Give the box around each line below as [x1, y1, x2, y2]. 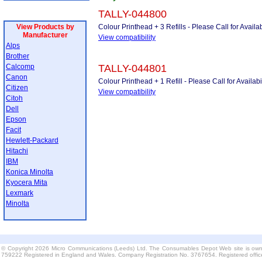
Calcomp [6, 63, 35, 71]
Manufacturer [22, 31, 68, 39]
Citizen [6, 84, 28, 92]
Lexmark [6, 189, 33, 197]
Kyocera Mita [6, 178, 47, 187]
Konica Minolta [6, 168, 53, 176]
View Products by [16, 23, 74, 31]
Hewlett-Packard [6, 136, 58, 144]
